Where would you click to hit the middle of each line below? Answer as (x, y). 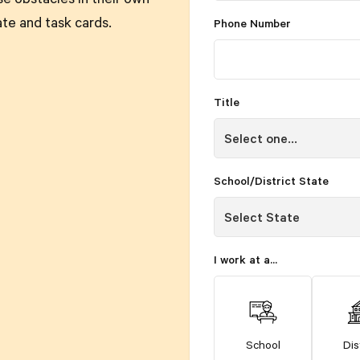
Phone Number (252, 26)
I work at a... (245, 262)
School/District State (271, 183)
